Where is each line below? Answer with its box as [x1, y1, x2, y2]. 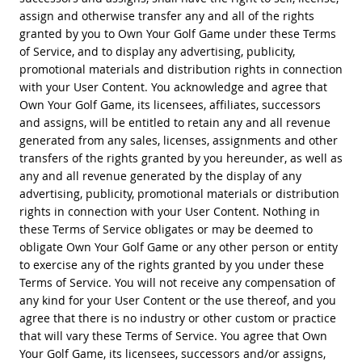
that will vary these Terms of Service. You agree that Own [19, 327, 327, 343]
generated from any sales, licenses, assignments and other [19, 132, 338, 148]
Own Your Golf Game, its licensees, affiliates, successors [19, 96, 321, 112]
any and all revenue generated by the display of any [19, 167, 301, 183]
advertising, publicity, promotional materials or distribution [19, 185, 339, 201]
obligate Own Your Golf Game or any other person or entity [19, 238, 338, 255]
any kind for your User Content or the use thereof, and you [19, 292, 336, 308]
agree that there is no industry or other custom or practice [19, 309, 336, 326]
